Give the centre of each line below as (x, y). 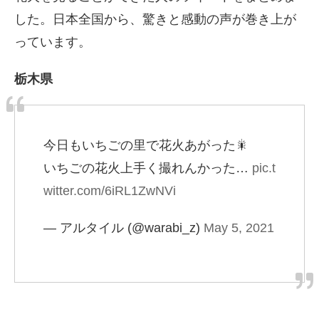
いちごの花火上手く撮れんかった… (148, 168)
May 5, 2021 (239, 228)
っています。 (53, 42)
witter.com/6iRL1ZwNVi (110, 191)
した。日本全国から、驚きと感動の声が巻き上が (155, 20)
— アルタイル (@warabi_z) (124, 228)
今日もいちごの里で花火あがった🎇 (146, 146)
